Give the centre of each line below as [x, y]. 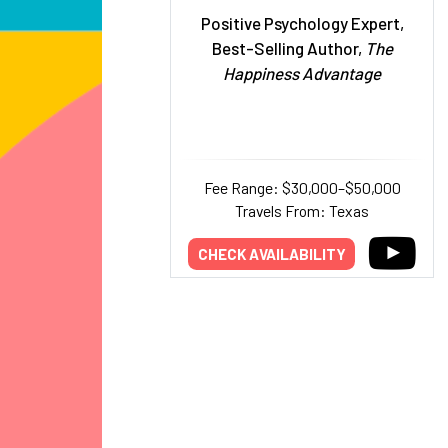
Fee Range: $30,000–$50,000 [302, 187]
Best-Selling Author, [288, 48]
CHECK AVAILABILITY [271, 253]
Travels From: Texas [302, 210]
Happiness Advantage [302, 73]
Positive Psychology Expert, [302, 23]
